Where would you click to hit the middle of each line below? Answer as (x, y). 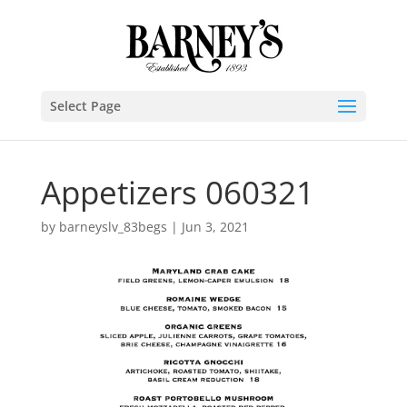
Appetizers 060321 (177, 192)
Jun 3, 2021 (215, 227)
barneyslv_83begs (113, 227)
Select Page (85, 106)
